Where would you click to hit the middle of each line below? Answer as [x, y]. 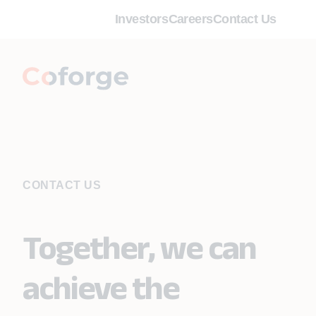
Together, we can [139, 247]
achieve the [101, 287]
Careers [190, 19]
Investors [142, 19]
